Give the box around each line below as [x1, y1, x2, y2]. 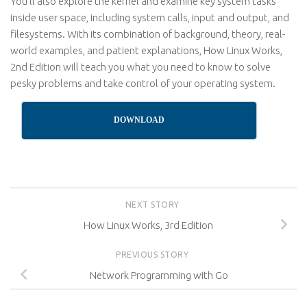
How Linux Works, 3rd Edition [83, 219, 213, 231]
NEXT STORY [125, 200, 182, 209]
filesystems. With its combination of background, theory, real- [10, 28, 285, 40]
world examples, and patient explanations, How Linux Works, [10, 45, 282, 56]
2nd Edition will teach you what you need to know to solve [10, 61, 271, 73]
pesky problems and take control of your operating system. [10, 77, 275, 89]
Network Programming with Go [90, 269, 228, 281]
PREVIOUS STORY [116, 249, 191, 259]
